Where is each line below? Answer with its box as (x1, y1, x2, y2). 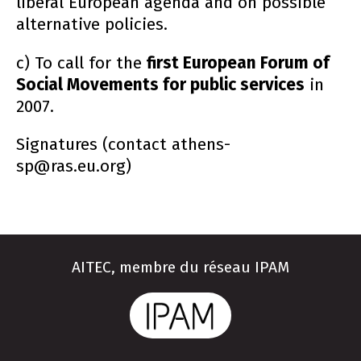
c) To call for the (16, 52, 147, 73)
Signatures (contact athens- (16, 135, 230, 156)
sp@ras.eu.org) (16, 156, 131, 177)
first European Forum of (147, 52, 330, 73)
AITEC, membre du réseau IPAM (72, 258, 289, 277)
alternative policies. (16, 14, 168, 35)
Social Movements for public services (16, 74, 305, 95)
